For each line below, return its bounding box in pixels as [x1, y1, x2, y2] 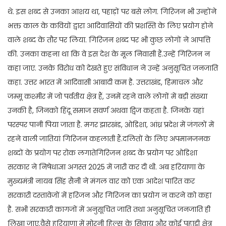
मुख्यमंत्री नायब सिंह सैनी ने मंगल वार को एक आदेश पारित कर [8, 176, 195, 186]
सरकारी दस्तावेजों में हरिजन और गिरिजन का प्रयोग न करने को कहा [8, 190, 211, 200]
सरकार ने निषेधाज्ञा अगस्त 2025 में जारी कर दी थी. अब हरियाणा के [8, 161, 205, 172]
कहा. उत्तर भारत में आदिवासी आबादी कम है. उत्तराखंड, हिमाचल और [8, 77, 203, 87]
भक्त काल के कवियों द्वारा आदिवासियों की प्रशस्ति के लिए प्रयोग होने [8, 20, 213, 31]
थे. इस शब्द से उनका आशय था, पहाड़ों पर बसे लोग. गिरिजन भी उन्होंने [8, 6, 216, 17]
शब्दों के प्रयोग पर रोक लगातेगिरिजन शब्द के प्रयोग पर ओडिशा [8, 147, 197, 158]
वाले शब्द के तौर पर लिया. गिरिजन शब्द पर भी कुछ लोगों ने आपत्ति [8, 34, 210, 45]
